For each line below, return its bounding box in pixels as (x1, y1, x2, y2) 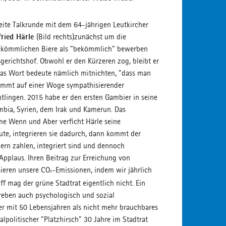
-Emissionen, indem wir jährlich (52, 165, 152, 175)
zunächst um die (74, 32, 126, 41)
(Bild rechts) (36, 32, 74, 41)
